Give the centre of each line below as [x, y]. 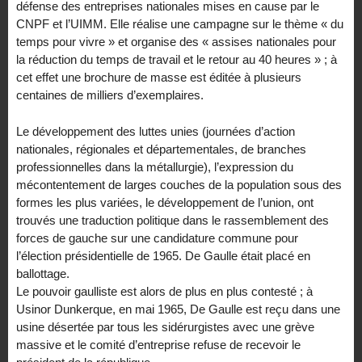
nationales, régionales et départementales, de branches [161, 149]
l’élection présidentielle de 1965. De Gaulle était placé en [163, 255]
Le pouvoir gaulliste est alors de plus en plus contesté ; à [164, 291]
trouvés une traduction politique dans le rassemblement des [173, 220]
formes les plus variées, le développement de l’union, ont [165, 202]
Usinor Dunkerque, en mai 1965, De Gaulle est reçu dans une [178, 309]
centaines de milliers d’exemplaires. [110, 95]
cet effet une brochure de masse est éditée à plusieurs [159, 78]
